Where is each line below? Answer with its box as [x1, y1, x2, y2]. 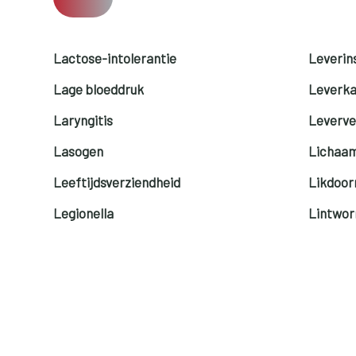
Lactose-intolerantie [53, 49, 177, 66]
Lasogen [53, 142, 104, 159]
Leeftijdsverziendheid [53, 173, 181, 190]
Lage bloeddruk [53, 80, 145, 97]
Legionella [53, 204, 114, 221]
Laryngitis [53, 111, 114, 128]
